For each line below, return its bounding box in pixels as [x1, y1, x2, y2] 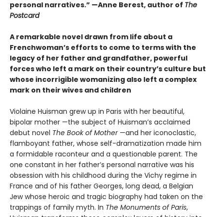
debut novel [10, 127, 52, 138]
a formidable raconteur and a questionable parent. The [10, 149, 198, 159]
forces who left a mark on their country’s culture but [10, 63, 206, 74]
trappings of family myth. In [10, 202, 106, 212]
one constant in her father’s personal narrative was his [10, 159, 194, 170]
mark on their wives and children [10, 85, 131, 95]
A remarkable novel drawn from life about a [10, 31, 172, 42]
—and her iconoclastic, [118, 127, 196, 138]
